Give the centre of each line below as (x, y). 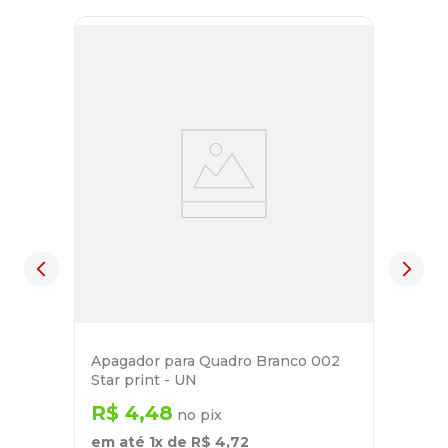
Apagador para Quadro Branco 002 (215, 361)
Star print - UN (144, 380)
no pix (197, 415)
